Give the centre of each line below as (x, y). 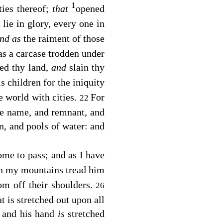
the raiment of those (64, 38)
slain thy (87, 67)
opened (90, 8)
